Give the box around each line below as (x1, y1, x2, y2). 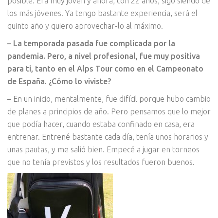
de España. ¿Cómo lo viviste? (7, 77, 111, 86)
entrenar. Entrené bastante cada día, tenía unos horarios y (7, 132, 208, 142)
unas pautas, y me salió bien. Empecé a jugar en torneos (7, 145, 200, 154)
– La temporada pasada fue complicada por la (7, 39, 175, 48)
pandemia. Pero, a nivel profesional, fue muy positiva (7, 52, 200, 61)
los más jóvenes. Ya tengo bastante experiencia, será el (7, 9, 198, 18)
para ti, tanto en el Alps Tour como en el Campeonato (7, 64, 203, 73)
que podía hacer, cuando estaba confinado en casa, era (7, 120, 195, 129)
